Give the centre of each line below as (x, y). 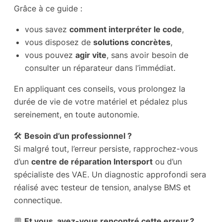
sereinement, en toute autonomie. (77, 115)
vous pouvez (50, 55)
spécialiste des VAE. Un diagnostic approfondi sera (110, 174)
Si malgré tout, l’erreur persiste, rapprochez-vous (106, 148)
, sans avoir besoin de (147, 55)
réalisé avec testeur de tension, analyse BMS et (102, 187)
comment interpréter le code (126, 29)
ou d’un (167, 161)
